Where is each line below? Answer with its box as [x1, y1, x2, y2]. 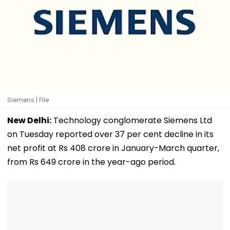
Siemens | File [7, 95, 49, 104]
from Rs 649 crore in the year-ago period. [7, 156, 176, 168]
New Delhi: [7, 114, 51, 126]
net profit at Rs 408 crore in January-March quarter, [7, 142, 219, 154]
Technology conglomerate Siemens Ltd [51, 114, 212, 126]
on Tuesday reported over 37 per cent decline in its [7, 128, 214, 140]
